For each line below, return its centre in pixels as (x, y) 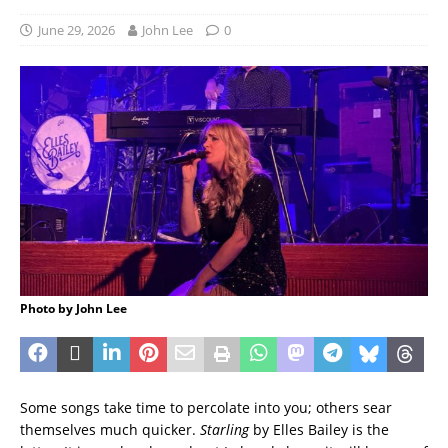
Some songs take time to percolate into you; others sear (206, 407)
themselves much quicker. (110, 429)
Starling (224, 429)
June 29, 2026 (76, 30)
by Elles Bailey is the (319, 429)
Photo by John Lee (73, 308)
